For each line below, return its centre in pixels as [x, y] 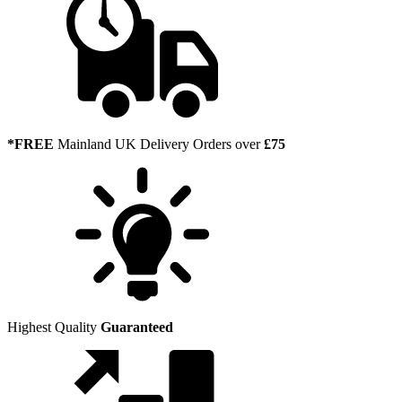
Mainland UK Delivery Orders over [159, 144]
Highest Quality [54, 327]
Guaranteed [137, 327]
